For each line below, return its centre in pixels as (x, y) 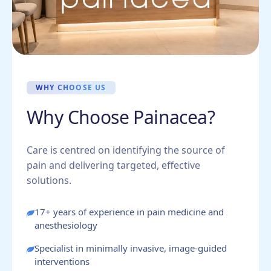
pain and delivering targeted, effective (113, 165)
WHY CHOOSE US (71, 87)
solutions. (49, 180)
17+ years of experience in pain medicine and (129, 211)
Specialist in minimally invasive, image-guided (131, 248)
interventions (62, 261)
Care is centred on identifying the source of (126, 150)
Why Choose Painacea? (121, 117)
